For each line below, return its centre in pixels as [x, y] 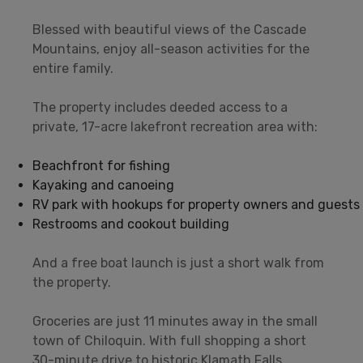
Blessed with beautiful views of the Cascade [169, 29]
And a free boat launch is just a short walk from [178, 263]
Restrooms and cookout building [131, 224]
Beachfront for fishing [101, 165]
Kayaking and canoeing [103, 185]
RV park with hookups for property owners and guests [196, 204]
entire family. [73, 68]
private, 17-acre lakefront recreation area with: [175, 126]
